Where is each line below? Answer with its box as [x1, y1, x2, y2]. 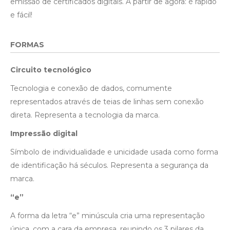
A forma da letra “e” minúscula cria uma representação [10, 211, 205, 220]
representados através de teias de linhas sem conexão [10, 97, 204, 106]
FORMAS [10, 40, 44, 49]
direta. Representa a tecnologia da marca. [10, 110, 160, 120]
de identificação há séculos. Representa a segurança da [10, 161, 208, 170]
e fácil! [10, 10, 32, 20]
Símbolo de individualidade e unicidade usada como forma [10, 147, 218, 157]
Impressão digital [10, 129, 78, 138]
